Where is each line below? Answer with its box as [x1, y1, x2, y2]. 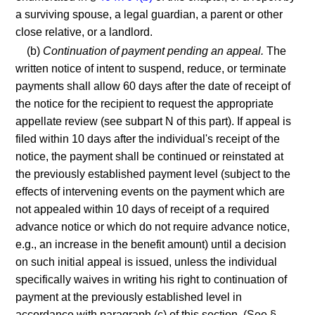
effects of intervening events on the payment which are [15, 186, 285, 198]
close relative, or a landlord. [15, 26, 153, 39]
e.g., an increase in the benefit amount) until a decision [15, 238, 287, 250]
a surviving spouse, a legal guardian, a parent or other [15, 8, 283, 21]
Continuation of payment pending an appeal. [43, 45, 264, 57]
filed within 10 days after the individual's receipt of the [15, 133, 281, 145]
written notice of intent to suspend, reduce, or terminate [15, 63, 287, 75]
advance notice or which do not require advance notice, [15, 221, 290, 233]
